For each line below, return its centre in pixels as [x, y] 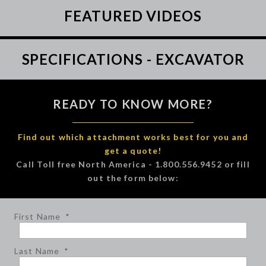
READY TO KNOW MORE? [133, 104]
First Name [38, 216]
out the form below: [133, 178]
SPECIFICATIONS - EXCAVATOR [133, 59]
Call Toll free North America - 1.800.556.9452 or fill [133, 164]
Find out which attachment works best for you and [133, 137]
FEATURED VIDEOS [133, 16]
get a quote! [133, 151]
